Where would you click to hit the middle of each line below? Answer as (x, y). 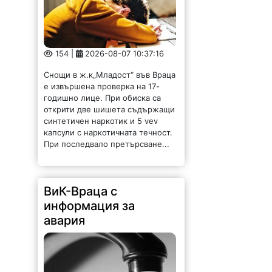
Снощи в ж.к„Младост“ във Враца (111, 74)
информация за (90, 206)
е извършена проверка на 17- (102, 86)
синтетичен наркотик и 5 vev (101, 121)
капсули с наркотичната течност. (108, 132)
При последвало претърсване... (107, 144)
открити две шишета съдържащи (110, 109)
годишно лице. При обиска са (103, 97)
